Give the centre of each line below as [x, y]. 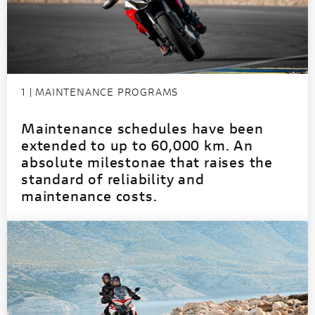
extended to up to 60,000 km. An [137, 145]
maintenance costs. [89, 195]
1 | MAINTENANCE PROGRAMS [100, 91]
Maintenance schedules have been [142, 128]
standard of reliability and [113, 179]
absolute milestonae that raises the [147, 162]
